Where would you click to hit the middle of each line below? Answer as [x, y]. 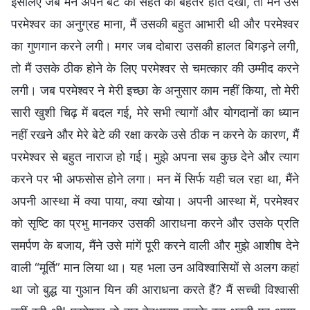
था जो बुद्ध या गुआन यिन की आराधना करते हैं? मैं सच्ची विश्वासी [155, 289]
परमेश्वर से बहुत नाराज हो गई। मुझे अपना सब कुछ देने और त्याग [155, 156]
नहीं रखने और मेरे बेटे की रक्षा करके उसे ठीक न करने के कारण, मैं [155, 134]
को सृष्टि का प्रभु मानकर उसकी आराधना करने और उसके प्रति [155, 223]
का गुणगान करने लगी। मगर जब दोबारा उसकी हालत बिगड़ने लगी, [155, 46]
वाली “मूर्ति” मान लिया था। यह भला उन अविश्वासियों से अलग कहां [155, 267]
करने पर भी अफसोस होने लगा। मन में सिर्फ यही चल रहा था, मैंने [155, 179]
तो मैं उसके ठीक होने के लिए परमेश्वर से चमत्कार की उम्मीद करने [155, 68]
